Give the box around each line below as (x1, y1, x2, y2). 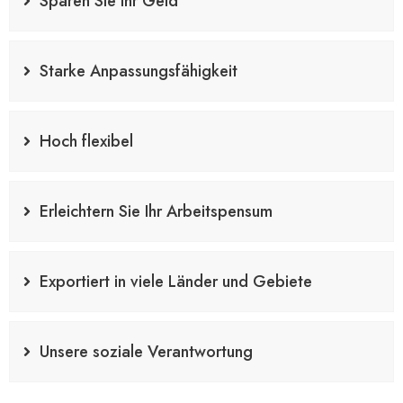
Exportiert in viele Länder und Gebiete (40, 269, 312, 293)
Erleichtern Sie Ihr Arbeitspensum (40, 199, 273, 223)
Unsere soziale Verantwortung (40, 339, 253, 363)
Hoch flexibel (40, 129, 133, 153)
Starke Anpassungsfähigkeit (40, 58, 237, 83)
